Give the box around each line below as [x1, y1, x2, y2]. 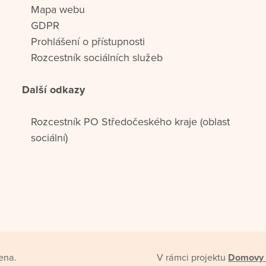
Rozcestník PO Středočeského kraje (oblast [31, 115, 230, 128]
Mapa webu [31, 2, 85, 16]
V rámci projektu [157, 251, 228, 264]
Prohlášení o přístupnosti [31, 34, 145, 48]
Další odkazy [22, 83, 85, 96]
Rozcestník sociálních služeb [31, 50, 163, 64]
